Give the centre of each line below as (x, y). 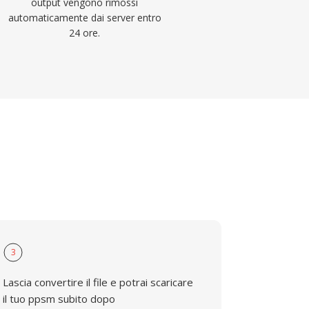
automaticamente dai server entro (84, 18)
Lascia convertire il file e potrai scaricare (98, 282)
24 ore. (85, 33)
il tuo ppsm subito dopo (59, 299)
